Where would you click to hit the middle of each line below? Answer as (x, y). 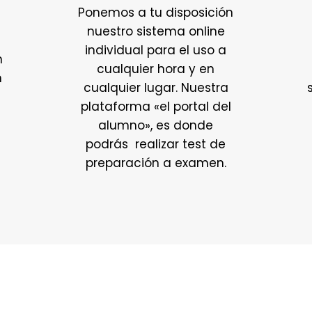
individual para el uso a (156, 50)
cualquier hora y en (156, 69)
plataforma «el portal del (156, 106)
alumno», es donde (156, 125)
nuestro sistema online (156, 31)
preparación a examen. (156, 163)
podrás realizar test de (156, 144)
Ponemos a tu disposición (156, 12)
